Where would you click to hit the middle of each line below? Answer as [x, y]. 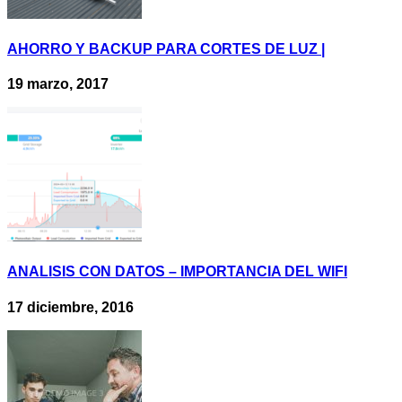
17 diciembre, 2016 [70, 307]
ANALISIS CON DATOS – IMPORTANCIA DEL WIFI [177, 272]
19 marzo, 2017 [58, 84]
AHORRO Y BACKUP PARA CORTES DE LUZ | [166, 48]
